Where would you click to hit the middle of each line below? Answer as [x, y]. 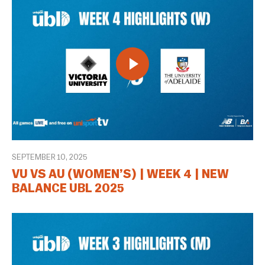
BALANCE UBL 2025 [68, 188]
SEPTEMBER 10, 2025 [49, 157]
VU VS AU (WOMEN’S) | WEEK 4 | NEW [120, 174]
